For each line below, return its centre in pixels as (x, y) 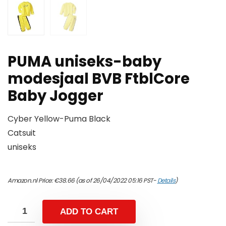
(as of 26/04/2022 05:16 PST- (116, 181)
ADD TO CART (89, 212)
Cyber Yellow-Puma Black (59, 119)
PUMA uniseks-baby (84, 62)
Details (166, 181)
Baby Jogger (55, 96)
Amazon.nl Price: (31, 181)
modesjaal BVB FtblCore (99, 79)
